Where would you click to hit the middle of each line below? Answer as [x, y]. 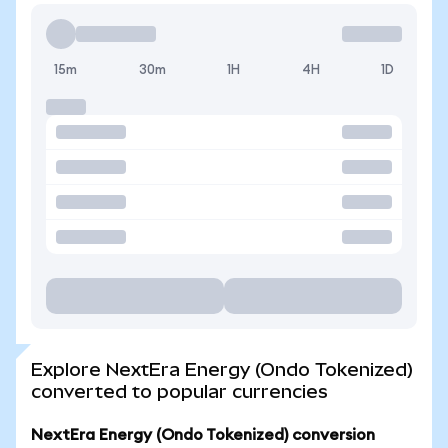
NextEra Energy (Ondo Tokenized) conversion [203, 435]
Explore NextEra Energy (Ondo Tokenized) [222, 369]
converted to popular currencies [179, 391]
